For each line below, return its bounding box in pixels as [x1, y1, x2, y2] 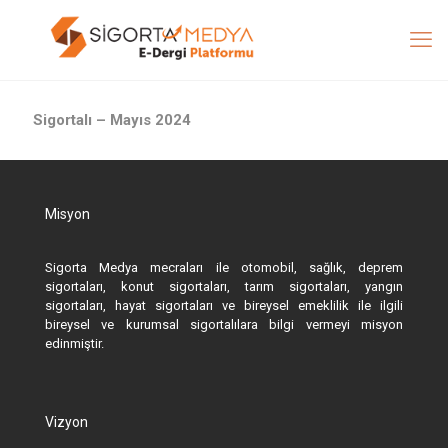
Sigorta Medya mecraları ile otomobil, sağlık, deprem [45, 260, 403, 275]
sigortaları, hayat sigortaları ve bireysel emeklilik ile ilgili [45, 298, 403, 313]
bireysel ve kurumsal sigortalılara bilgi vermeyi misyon [45, 317, 403, 332]
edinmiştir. [45, 336, 104, 351]
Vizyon [45, 414, 88, 430]
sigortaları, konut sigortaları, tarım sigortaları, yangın [45, 279, 403, 294]
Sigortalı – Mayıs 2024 [33, 111, 191, 129]
